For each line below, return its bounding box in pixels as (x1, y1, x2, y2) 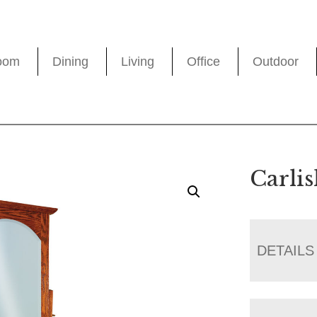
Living (121, 54, 155, 69)
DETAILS (257, 242, 315, 258)
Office (187, 54, 221, 69)
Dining (52, 54, 89, 69)
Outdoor (253, 54, 299, 69)
